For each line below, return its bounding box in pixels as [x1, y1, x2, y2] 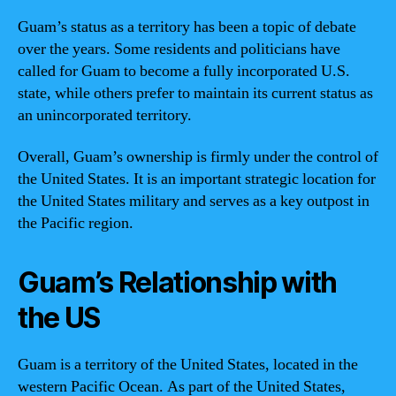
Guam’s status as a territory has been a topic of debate [18, 16, 356, 37]
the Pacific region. [18, 213, 133, 233]
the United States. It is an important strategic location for [18, 169, 376, 189]
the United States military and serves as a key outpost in [18, 191, 369, 211]
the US [18, 301, 101, 335]
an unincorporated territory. [18, 104, 192, 126]
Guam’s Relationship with [18, 265, 338, 300]
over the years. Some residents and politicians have [18, 38, 340, 59]
